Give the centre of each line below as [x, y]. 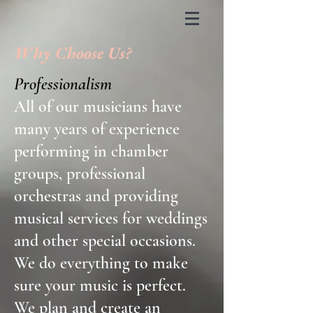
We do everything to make [101, 263]
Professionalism [63, 84]
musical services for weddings [111, 218]
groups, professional [80, 174]
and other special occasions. [105, 241]
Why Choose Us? [73, 53]
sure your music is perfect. [100, 285]
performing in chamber [91, 151]
